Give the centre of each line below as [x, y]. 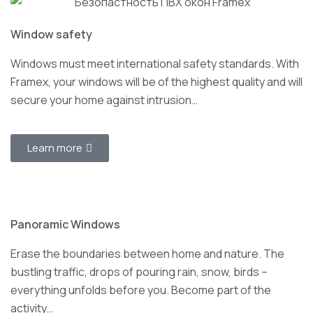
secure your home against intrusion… [104, 100]
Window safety [51, 34]
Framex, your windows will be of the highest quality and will [156, 81]
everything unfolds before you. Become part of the [141, 290]
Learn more [55, 147]
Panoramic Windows [65, 224]
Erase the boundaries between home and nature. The [147, 253]
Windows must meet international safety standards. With [155, 63]
